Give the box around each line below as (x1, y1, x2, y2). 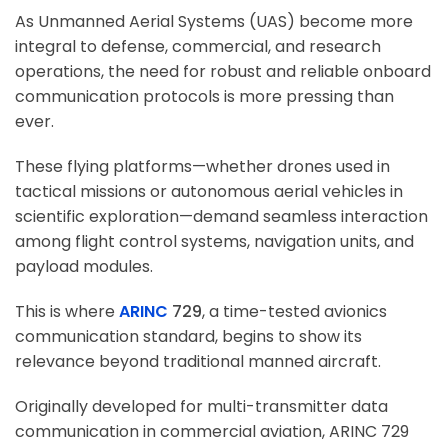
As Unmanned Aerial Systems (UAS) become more (15, 10, 413, 34)
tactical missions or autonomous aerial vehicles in (15, 180, 403, 204)
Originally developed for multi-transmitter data (15, 395, 388, 419)
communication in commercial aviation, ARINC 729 (15, 420, 409, 444)
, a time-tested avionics (202, 300, 387, 324)
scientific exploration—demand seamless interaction (15, 205, 428, 229)
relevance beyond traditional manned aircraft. (15, 350, 381, 374)
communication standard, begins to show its (15, 325, 362, 349)
